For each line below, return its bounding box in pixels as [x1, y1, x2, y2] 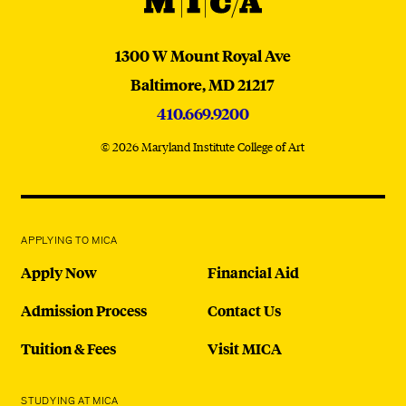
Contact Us [207, 300, 281, 321]
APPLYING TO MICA [21, 234, 118, 247]
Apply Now [21, 262, 98, 283]
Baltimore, [130, 73, 207, 95]
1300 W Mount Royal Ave [114, 44, 291, 66]
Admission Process [21, 300, 148, 321]
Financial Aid [207, 262, 299, 283]
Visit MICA [207, 338, 282, 359]
